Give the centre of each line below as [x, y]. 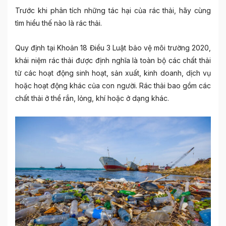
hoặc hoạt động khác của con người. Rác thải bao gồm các [113, 86]
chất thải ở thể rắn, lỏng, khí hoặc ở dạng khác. [92, 98]
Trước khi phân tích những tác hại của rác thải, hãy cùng [113, 10]
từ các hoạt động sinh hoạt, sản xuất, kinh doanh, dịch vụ [113, 73]
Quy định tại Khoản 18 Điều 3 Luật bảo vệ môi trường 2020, [113, 48]
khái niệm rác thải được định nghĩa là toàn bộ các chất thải [113, 60]
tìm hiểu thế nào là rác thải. [59, 23]
